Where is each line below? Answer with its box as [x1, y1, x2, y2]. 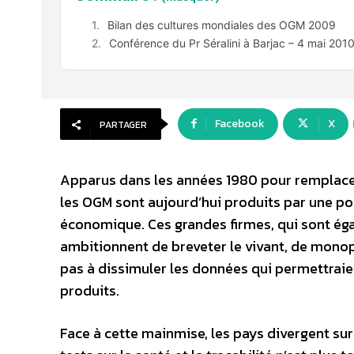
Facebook [215, 115, 265, 132]
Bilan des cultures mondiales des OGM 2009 [107, 18, 336, 32]
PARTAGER [100, 118, 147, 132]
